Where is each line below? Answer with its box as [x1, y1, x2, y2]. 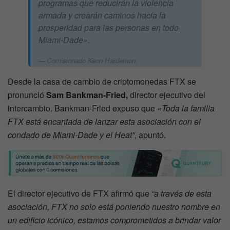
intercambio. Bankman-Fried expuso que [8, 102, 155, 114]
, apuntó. [135, 129, 166, 141]
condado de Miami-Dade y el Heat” [8, 129, 135, 141]
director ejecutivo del [128, 89, 205, 101]
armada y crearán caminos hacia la [39, 9, 166, 22]
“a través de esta [151, 187, 212, 199]
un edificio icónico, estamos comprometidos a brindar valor [8, 214, 221, 226]
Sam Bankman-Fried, [46, 89, 128, 101]
